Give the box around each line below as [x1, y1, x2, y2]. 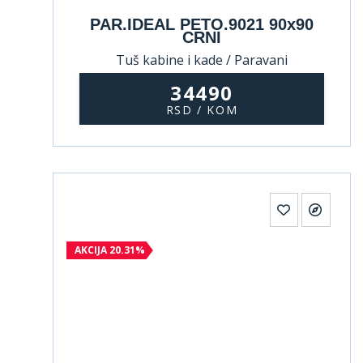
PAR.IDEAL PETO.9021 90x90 [90, 15, 314, 33]
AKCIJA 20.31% [75, 243, 145, 257]
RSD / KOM [165, 101, 238, 117]
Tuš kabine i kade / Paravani [116, 51, 288, 69]
